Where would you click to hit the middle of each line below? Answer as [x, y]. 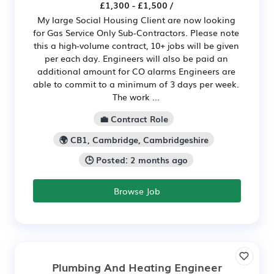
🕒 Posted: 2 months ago [136, 160]
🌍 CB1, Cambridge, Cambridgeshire [134, 139]
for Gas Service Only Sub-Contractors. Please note [136, 32]
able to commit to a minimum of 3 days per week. [136, 83]
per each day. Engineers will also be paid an [136, 58]
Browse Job [137, 191]
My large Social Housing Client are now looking [136, 19]
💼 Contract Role [134, 118]
